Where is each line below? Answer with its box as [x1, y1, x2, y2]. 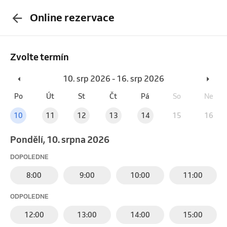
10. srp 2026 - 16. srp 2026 [63, 73, 164, 84]
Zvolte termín [10, 50, 69, 63]
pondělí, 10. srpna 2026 [16, 133, 109, 145]
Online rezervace [29, 11, 115, 24]
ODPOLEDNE [10, 192, 49, 200]
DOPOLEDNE [10, 153, 49, 161]
